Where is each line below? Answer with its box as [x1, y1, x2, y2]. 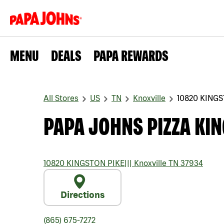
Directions [60, 189, 104, 200]
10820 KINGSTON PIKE [43, 158, 124, 167]
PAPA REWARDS [93, 47, 168, 64]
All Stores [43, 93, 78, 102]
